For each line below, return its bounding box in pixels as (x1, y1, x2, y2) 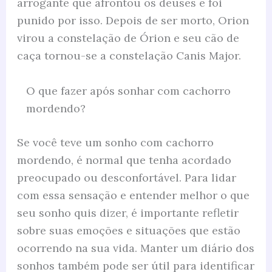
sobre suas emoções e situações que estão (16, 223, 240, 237)
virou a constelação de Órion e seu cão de (16, 31, 239, 46)
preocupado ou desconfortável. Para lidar (16, 170, 236, 185)
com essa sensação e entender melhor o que (16, 188, 250, 202)
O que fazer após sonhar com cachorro (25, 83, 231, 98)
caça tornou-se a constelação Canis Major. (16, 49, 241, 63)
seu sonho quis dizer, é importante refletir (16, 205, 239, 220)
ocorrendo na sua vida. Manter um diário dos (16, 240, 254, 255)
